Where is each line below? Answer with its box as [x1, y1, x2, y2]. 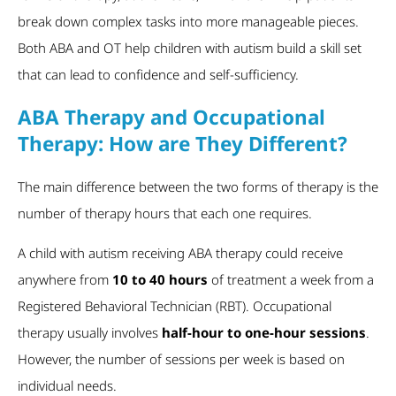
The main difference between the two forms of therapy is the [18, 178, 378, 196]
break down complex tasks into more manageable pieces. [18, 11, 359, 30]
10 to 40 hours [112, 270, 208, 289]
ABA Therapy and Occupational [18, 103, 325, 131]
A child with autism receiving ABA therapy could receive [18, 244, 343, 263]
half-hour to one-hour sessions [162, 324, 366, 342]
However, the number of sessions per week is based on [18, 350, 345, 369]
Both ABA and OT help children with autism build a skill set [18, 38, 362, 57]
